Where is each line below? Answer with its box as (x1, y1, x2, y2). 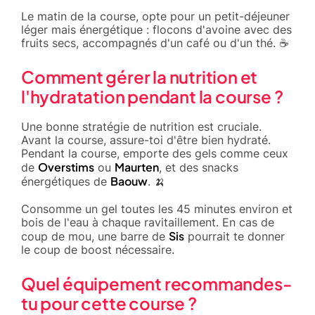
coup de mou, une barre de (21, 229, 169, 243)
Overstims (38, 159, 94, 174)
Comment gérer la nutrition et (21, 65, 258, 87)
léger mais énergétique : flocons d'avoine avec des (21, 22, 292, 37)
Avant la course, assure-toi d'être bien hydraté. (21, 132, 271, 147)
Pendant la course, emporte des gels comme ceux (21, 146, 288, 160)
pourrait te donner (184, 229, 285, 243)
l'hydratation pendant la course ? (21, 85, 283, 107)
